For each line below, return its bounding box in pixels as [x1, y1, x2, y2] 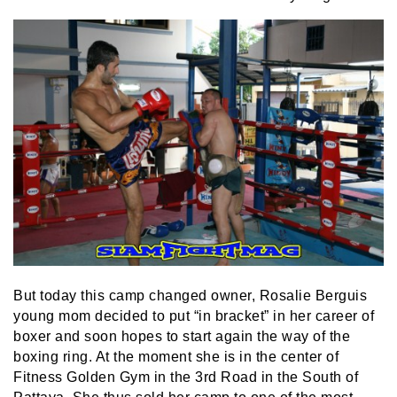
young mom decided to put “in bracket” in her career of [13, 308, 374, 324]
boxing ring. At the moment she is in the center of [13, 349, 339, 365]
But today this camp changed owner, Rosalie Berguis [13, 288, 367, 304]
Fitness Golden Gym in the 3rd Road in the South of [13, 370, 358, 385]
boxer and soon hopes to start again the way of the [13, 329, 350, 345]
